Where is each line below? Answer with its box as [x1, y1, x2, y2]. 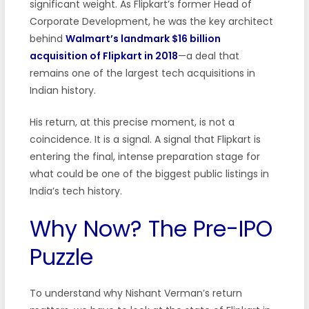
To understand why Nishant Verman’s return [29, 286, 242, 300]
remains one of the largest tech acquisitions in [29, 66, 255, 80]
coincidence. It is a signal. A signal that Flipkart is [29, 132, 261, 146]
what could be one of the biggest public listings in [29, 166, 269, 181]
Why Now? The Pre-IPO [29, 212, 272, 244]
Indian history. [29, 83, 96, 97]
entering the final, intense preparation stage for [29, 149, 260, 163]
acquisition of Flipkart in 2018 [29, 48, 178, 63]
